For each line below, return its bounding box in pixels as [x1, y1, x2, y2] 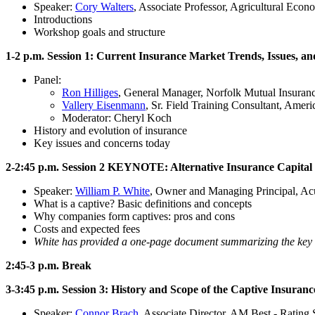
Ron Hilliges [62, 86, 118, 98]
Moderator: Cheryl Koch [62, 111, 172, 124]
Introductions [34, 13, 92, 25]
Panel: [34, 73, 64, 86]
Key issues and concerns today [34, 136, 170, 149]
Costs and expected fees [34, 222, 140, 235]
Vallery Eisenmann [62, 98, 146, 111]
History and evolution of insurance [34, 124, 187, 136]
